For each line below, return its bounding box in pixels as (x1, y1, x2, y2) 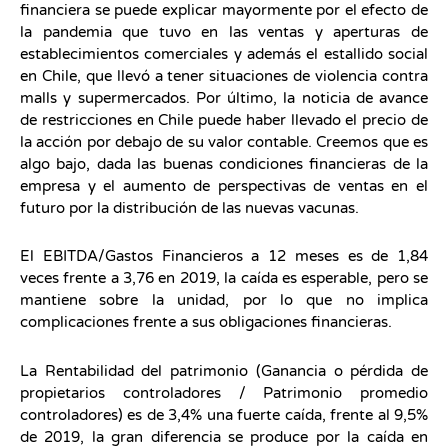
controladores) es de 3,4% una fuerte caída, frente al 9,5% (20, 405, 428, 424)
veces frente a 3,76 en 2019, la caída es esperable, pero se (20, 269, 428, 288)
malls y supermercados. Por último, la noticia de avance (20, 89, 428, 108)
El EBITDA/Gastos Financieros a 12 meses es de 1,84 (20, 247, 428, 266)
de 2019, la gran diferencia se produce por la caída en (20, 427, 428, 446)
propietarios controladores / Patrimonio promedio (20, 383, 428, 402)
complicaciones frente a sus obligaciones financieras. (20, 313, 392, 332)
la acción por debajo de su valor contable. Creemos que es (20, 133, 428, 152)
